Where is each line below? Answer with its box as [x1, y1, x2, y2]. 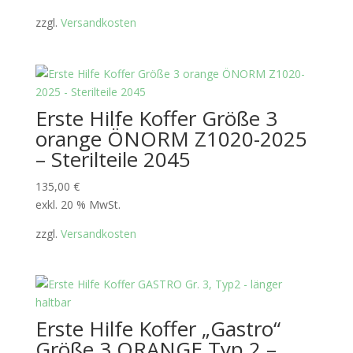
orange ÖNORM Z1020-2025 [35, 124, 307, 153]
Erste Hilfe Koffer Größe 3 [35, 103, 277, 132]
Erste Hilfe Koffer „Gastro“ [35, 314, 281, 343]
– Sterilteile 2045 [35, 144, 191, 173]
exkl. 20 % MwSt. [35, 196, 121, 212]
